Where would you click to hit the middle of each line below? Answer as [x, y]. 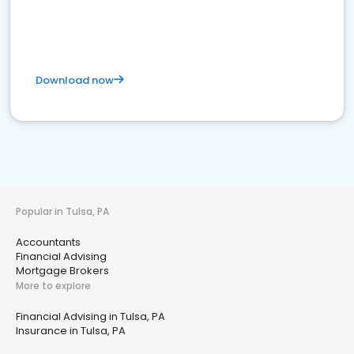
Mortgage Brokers [62, 271]
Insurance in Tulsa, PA [71, 331]
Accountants [48, 242]
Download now [75, 80]
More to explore [53, 286]
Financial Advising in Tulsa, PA [90, 316]
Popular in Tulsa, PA [62, 211]
